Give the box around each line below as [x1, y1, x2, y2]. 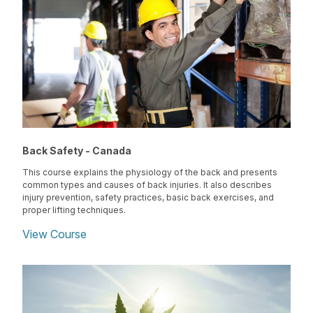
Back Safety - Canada [22, 145, 131, 157]
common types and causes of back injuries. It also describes [22, 180, 272, 191]
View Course [22, 227, 87, 242]
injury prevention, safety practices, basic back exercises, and [22, 192, 274, 203]
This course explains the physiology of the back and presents [22, 167, 277, 178]
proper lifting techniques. [22, 205, 126, 216]
